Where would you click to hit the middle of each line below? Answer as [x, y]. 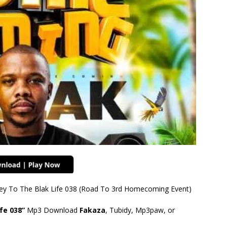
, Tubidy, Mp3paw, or [140, 210]
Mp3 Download [52, 210]
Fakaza [92, 210]
